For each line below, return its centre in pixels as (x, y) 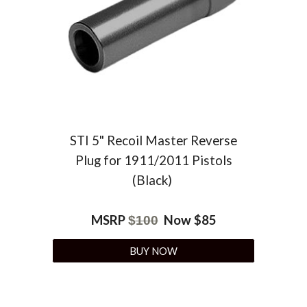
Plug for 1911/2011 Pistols (153, 161)
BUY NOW (153, 251)
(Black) (152, 181)
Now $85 (187, 220)
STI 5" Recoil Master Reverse (153, 141)
